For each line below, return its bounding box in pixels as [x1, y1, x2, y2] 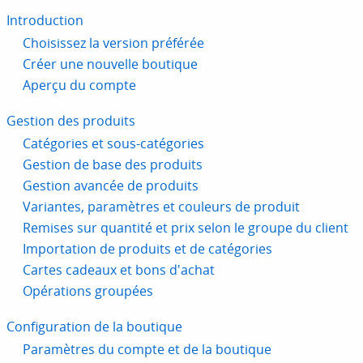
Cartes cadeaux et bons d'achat [23, 261, 215, 280]
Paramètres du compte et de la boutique [23, 340, 271, 359]
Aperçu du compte [23, 76, 136, 95]
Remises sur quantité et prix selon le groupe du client [23, 219, 348, 237]
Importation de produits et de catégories [23, 240, 272, 258]
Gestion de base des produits [23, 156, 203, 174]
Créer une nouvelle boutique [23, 55, 198, 74]
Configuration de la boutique [6, 318, 182, 336]
